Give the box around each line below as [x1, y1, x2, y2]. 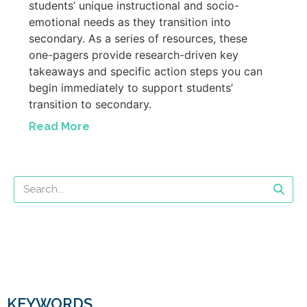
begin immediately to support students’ [29, 80, 233, 95]
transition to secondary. [29, 97, 151, 111]
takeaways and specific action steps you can [29, 64, 262, 78]
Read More [29, 119, 90, 133]
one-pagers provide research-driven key [29, 47, 238, 62]
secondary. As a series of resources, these [29, 31, 247, 45]
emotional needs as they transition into [29, 14, 231, 29]
